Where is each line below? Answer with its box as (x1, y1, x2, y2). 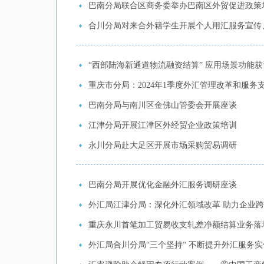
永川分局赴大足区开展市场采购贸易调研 (88, 141, 237, 150)
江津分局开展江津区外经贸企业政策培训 (88, 121, 237, 130)
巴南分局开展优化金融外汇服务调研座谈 (88, 180, 237, 189)
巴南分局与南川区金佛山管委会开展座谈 (88, 101, 237, 110)
